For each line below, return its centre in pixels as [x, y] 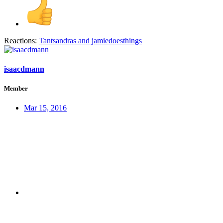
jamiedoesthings [117, 40]
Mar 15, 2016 [45, 108]
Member [16, 89]
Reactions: [20, 40]
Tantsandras [57, 40]
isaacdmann [24, 69]
